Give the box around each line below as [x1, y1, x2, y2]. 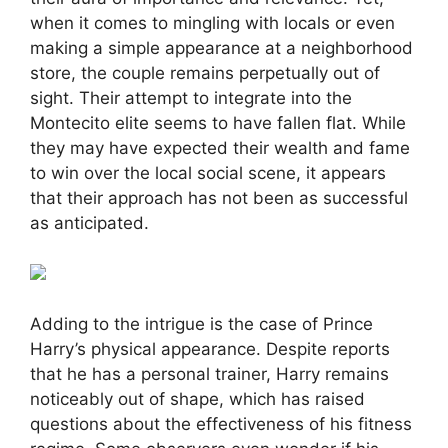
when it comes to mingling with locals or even [30, 13, 395, 34]
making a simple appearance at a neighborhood [30, 38, 413, 59]
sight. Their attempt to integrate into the [30, 88, 352, 109]
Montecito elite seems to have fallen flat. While [30, 113, 406, 134]
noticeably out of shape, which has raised [30, 389, 365, 410]
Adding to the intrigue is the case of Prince [30, 314, 373, 335]
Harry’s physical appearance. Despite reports [30, 339, 390, 360]
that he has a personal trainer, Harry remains [30, 364, 389, 385]
